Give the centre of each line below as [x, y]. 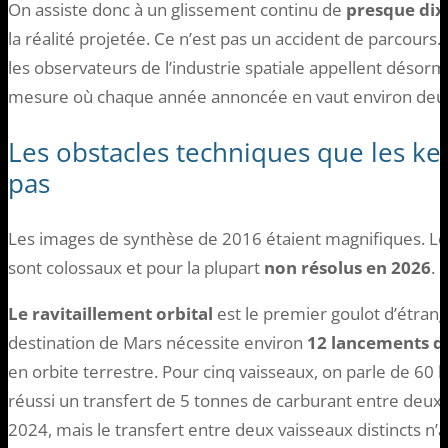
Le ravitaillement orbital [110, 314]
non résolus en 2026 [347, 268]
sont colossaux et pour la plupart [136, 268]
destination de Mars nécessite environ [157, 343]
